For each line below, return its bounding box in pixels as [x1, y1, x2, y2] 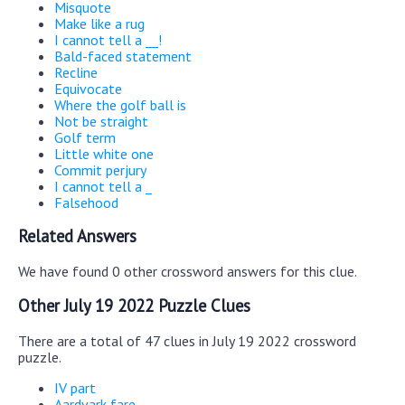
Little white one [54, 144, 154, 163]
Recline [54, 62, 98, 81]
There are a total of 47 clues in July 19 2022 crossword [18, 331, 356, 350]
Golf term [54, 127, 116, 146]
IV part [54, 378, 96, 397]
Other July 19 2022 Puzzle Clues [18, 294, 250, 316]
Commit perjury [54, 160, 146, 179]
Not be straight [54, 111, 148, 130]
